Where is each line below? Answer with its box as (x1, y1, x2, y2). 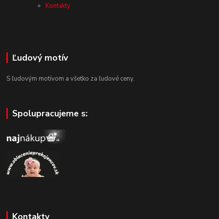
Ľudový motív (12, 52, 68, 64)
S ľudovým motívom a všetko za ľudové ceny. (6, 74, 135, 84)
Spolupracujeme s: (12, 108, 88, 120)
